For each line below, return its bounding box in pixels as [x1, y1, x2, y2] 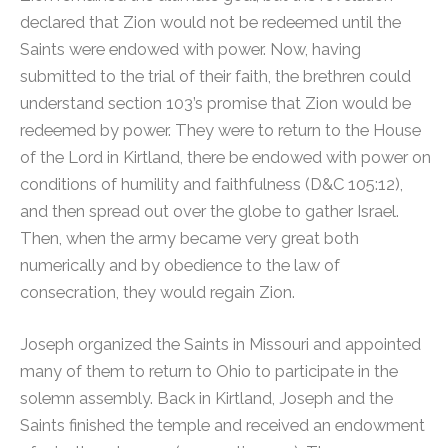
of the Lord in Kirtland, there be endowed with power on [20, 147, 431, 167]
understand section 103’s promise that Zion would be [20, 93, 411, 113]
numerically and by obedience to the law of [20, 255, 340, 275]
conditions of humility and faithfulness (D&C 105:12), [20, 174, 403, 194]
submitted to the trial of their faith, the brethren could [20, 66, 411, 86]
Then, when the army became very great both [20, 228, 359, 248]
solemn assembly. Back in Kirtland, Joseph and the [20, 387, 393, 408]
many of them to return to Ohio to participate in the [20, 360, 398, 381]
